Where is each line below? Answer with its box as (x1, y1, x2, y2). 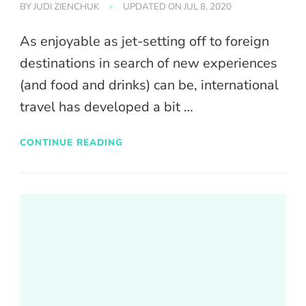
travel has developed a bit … (20, 98, 193, 117)
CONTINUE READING (20, 135, 123, 149)
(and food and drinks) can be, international (20, 76, 279, 95)
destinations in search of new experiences (20, 54, 277, 73)
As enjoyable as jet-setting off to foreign (20, 32, 269, 51)
